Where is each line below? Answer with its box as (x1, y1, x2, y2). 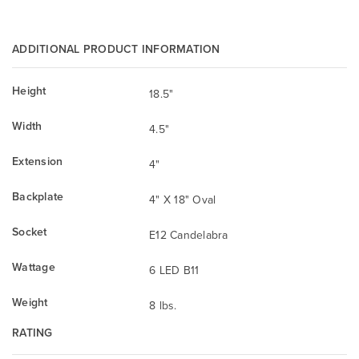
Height (12, 82, 46, 99)
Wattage (12, 258, 55, 275)
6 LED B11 (149, 261, 200, 278)
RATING (12, 324, 53, 341)
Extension (12, 152, 63, 169)
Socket (12, 223, 47, 240)
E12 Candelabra (149, 226, 228, 243)
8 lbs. (149, 296, 177, 313)
